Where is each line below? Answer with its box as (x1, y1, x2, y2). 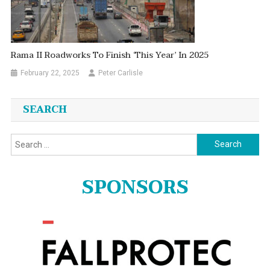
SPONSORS (81, 172, 189, 203)
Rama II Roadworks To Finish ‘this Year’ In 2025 (11, 48, 209, 62)
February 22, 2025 (20, 68, 80, 77)
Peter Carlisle (98, 68, 143, 77)
